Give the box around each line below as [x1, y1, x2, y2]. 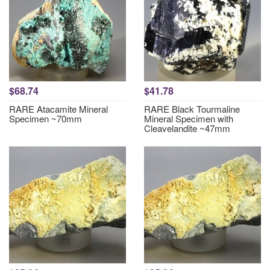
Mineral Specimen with [144, 112, 233, 125]
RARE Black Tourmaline [144, 102, 240, 115]
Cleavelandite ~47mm [144, 122, 230, 134]
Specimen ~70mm [9, 112, 82, 125]
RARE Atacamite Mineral [9, 102, 108, 115]
